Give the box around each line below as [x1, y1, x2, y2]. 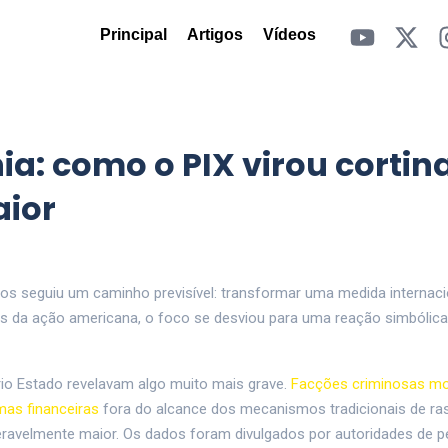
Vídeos [262, 26, 316, 43]
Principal [99, 26, 167, 43]
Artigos [186, 26, 243, 43]
